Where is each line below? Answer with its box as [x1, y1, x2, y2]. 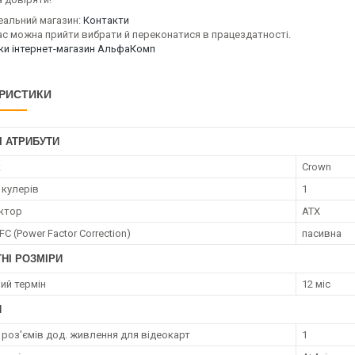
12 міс [302, 278, 330, 290]
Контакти [83, 14, 129, 26]
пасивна [302, 227, 342, 239]
